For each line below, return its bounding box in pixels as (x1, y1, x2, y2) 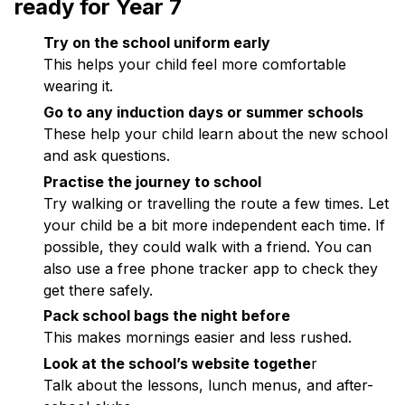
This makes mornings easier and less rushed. (43, 328, 352, 347)
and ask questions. (43, 146, 170, 165)
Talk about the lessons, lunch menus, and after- (43, 376, 373, 395)
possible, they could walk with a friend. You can (43, 237, 372, 256)
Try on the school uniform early (43, 33, 270, 52)
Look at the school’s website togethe (43, 354, 311, 373)
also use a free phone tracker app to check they (43, 259, 378, 278)
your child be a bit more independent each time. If (43, 215, 385, 234)
